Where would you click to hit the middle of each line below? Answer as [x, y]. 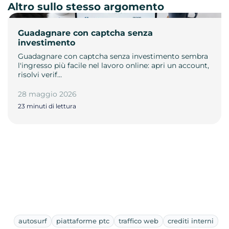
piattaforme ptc [83, 221]
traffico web [139, 221]
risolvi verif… [40, 74]
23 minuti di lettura [47, 106]
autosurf [33, 221]
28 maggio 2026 [47, 94]
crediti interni [191, 221]
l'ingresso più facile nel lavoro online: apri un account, [113, 65]
